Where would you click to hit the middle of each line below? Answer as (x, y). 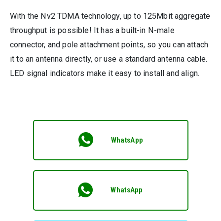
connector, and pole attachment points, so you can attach (109, 44)
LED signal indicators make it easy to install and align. (105, 73)
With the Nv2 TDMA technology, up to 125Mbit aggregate (110, 16)
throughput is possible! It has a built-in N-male (92, 30)
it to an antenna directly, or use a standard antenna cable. (109, 59)
